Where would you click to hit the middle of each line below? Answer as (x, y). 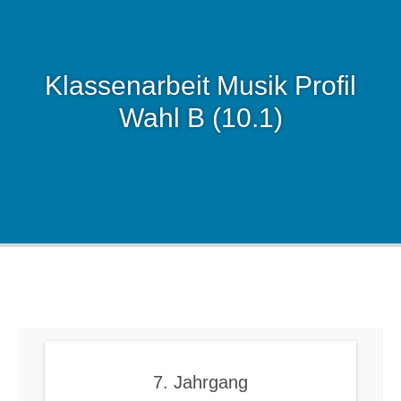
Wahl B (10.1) (200, 118)
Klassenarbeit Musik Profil (200, 86)
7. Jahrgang (200, 383)
